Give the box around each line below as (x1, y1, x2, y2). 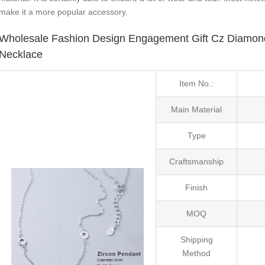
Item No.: (179, 78, 214, 88)
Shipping (180, 234, 213, 244)
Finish (185, 182, 208, 192)
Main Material (171, 104, 222, 114)
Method (182, 248, 211, 258)
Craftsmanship (169, 156, 224, 166)
